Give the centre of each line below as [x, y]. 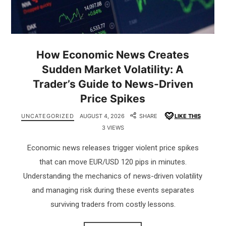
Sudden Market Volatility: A [113, 69]
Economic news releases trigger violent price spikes [113, 148]
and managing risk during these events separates [113, 190]
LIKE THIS [187, 116]
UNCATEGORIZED [47, 116]
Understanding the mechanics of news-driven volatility [113, 176]
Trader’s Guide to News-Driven [113, 84]
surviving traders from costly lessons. [113, 204]
